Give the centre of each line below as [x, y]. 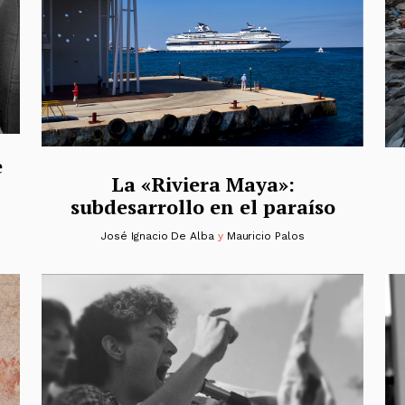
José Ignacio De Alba [157, 235]
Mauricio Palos [265, 235]
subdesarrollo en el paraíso [202, 206]
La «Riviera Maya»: [202, 184]
